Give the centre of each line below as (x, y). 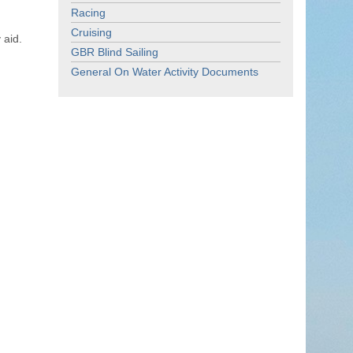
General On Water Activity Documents (165, 72)
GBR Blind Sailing (115, 52)
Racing (88, 13)
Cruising (91, 33)
